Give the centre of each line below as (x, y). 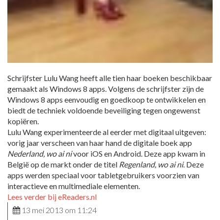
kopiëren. (23, 121)
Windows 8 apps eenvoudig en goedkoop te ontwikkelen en (107, 99)
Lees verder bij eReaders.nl (52, 196)
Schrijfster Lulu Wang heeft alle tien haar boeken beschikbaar (110, 78)
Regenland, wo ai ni (151, 164)
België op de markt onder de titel (63, 164)
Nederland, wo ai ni (40, 153)
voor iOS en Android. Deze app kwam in (138, 153)
